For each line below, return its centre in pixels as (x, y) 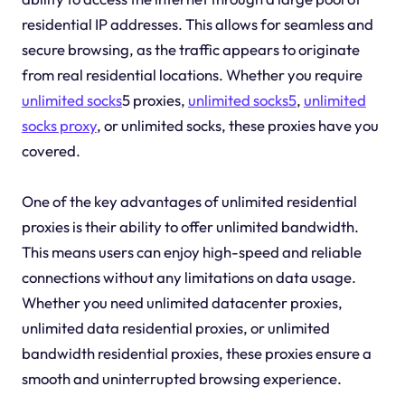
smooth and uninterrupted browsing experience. (181, 378)
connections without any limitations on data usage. (188, 277)
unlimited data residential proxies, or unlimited (175, 327)
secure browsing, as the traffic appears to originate (190, 49)
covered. (51, 150)
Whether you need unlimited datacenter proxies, (182, 302)
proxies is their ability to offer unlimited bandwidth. (190, 226)
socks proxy (59, 125)
